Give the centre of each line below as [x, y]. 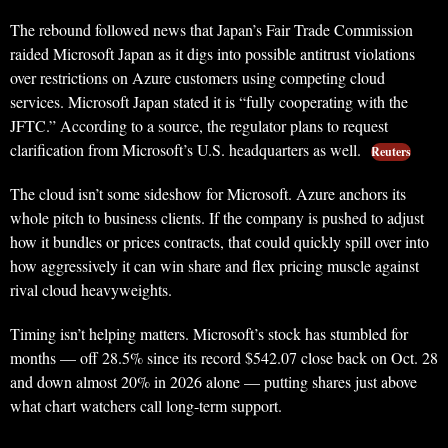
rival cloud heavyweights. [91, 290]
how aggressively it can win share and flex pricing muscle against [214, 266]
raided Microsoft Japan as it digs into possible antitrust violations [212, 54]
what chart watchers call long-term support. [146, 406]
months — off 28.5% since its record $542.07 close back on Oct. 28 [224, 358]
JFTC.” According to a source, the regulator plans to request [199, 126]
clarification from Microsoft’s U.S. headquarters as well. [187, 150]
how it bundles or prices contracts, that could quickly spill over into [219, 242]
